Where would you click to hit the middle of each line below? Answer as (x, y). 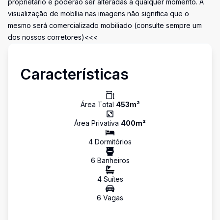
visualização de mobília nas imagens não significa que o (98, 14)
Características (74, 74)
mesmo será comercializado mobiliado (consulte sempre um (105, 25)
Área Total (98, 104)
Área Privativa (97, 123)
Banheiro (110, 160)
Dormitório (110, 142)
